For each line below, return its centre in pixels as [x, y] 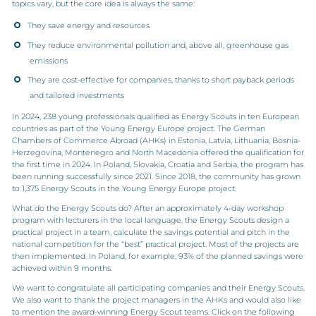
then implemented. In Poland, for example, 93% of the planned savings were [157, 256]
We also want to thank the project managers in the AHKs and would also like [156, 300]
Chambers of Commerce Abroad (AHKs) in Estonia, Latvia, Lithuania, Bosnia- [156, 140]
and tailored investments [77, 95]
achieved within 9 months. [62, 268]
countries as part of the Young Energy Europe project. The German [138, 128]
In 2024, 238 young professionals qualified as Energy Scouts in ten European [155, 116]
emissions [48, 60]
